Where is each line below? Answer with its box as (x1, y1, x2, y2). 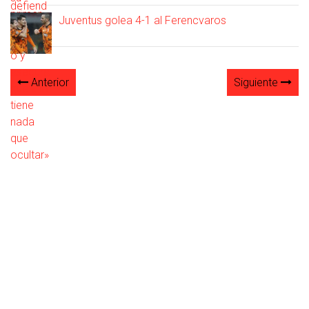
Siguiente (234, 76, 281, 90)
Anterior (28, 76, 69, 90)
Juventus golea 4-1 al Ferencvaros (59, 14, 226, 28)
